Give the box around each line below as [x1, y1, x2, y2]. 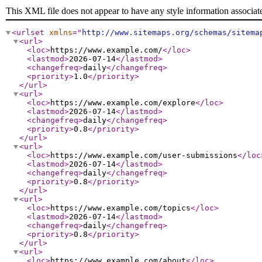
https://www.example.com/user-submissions [50, 151, 237, 160]
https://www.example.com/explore [50, 98, 195, 107]
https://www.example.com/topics [50, 204, 191, 212]
